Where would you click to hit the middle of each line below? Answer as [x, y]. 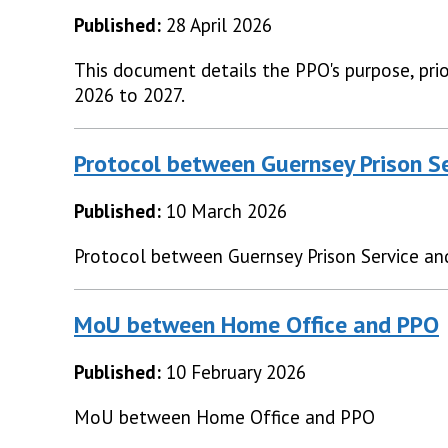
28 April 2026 [219, 25]
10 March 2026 [226, 211]
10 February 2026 [236, 372]
